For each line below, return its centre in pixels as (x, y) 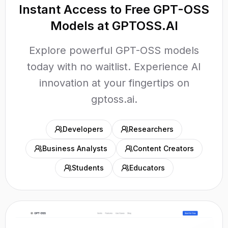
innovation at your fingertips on (114, 83)
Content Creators (163, 148)
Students (88, 168)
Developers (83, 129)
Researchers (151, 129)
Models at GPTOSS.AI (114, 26)
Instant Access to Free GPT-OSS (114, 9)
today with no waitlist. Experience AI (114, 67)
